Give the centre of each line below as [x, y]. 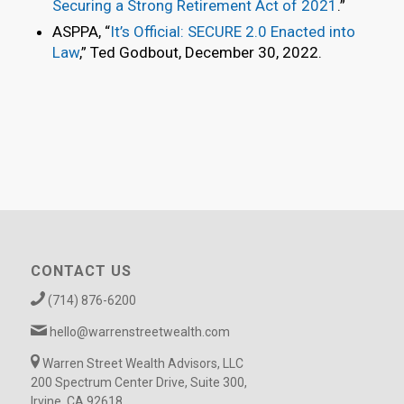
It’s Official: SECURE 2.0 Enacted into [232, 32]
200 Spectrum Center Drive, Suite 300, [138, 382]
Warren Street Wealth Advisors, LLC [142, 363]
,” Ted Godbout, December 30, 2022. [200, 53]
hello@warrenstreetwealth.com [139, 331]
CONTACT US [81, 271]
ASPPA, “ [81, 32]
